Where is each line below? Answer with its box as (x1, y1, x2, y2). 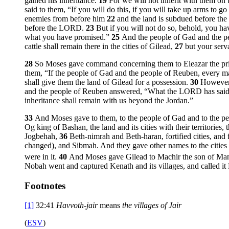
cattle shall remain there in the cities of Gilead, (25, 41, 175, 51)
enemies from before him (25, 14, 107, 23)
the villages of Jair (122, 201, 181, 210)
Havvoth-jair (56, 201, 98, 210)
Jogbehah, (25, 131, 59, 141)
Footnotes (25, 180, 65, 191)
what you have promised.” (25, 32, 111, 41)
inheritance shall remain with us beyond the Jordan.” (25, 96, 193, 105)
